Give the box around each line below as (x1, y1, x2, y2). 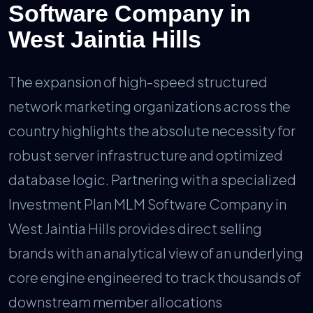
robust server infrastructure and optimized (8, 146, 283, 164)
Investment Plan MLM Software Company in (8, 195, 286, 213)
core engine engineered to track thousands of (8, 268, 301, 286)
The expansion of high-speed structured (8, 73, 268, 91)
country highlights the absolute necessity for (8, 122, 296, 140)
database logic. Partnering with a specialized (8, 170, 296, 189)
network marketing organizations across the (8, 97, 291, 115)
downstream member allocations (8, 293, 222, 311)
